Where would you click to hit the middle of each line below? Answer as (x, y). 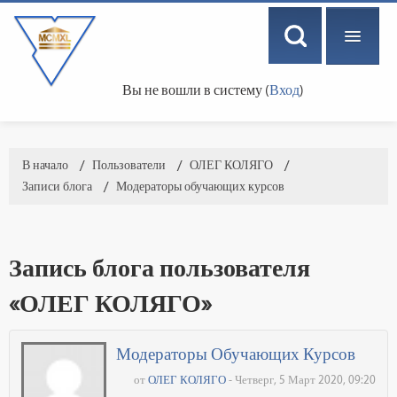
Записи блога (57, 187)
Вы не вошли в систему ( (196, 90)
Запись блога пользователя (160, 268)
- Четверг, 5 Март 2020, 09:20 (301, 380)
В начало (45, 165)
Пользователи (129, 165)
